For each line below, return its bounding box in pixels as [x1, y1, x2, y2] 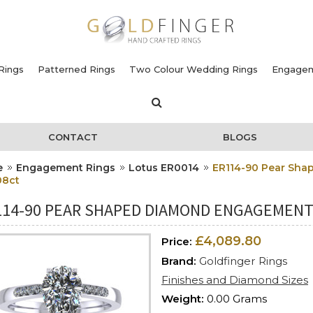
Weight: [161, 291, 204, 305]
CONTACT [48, 131, 98, 143]
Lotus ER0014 [129, 161, 199, 174]
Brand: [161, 254, 196, 268]
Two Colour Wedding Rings [129, 63, 258, 75]
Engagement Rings [16, 161, 115, 174]
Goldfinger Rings [199, 254, 287, 268]
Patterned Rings [38, 63, 115, 75]
